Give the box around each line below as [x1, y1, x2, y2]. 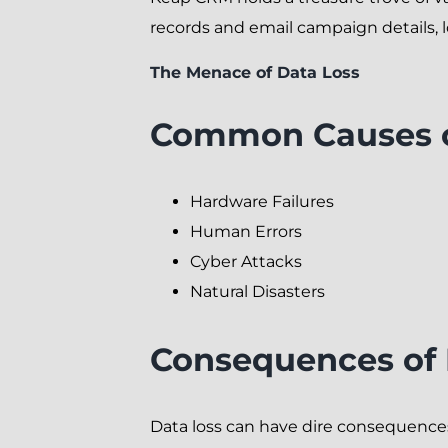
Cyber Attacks [189, 251, 302, 271]
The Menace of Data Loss [149, 62, 360, 82]
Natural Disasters [189, 281, 325, 301]
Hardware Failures [189, 191, 334, 211]
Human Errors [189, 221, 302, 241]
